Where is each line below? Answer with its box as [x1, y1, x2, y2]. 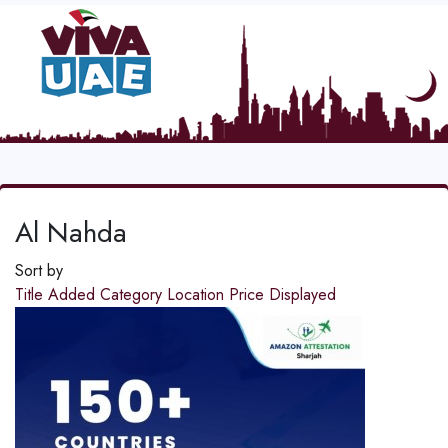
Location [167, 283, 229, 307]
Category [100, 283, 167, 307]
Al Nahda [15, 212, 127, 254]
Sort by [15, 259, 63, 283]
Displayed [269, 283, 336, 307]
